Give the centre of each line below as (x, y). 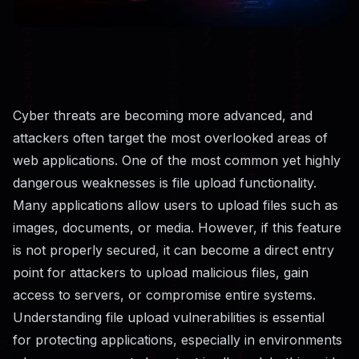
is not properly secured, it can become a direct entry (173, 250)
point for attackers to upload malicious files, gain (161, 272)
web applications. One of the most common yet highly (177, 160)
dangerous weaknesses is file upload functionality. (165, 182)
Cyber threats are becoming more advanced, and (163, 115)
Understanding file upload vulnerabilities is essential (169, 317)
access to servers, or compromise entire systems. (164, 294)
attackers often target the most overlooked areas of (170, 137)
